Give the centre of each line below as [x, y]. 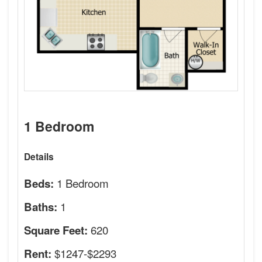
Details [39, 156]
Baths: [41, 207]
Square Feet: [56, 230]
